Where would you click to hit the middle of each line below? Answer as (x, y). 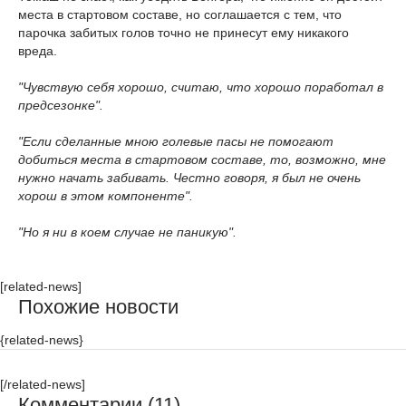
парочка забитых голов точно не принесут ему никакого (184, 33)
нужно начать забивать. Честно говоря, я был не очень (189, 178)
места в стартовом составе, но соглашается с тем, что (180, 15)
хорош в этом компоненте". (106, 196)
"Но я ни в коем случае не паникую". (127, 232)
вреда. (38, 51)
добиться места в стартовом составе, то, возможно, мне (202, 160)
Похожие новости (98, 307)
